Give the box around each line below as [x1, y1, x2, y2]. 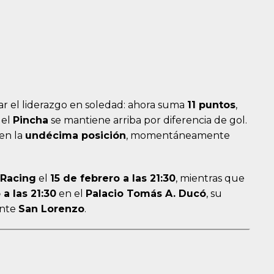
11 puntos [187, 99, 235, 111]
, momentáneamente [126, 130, 230, 142]
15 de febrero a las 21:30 [50, 172, 176, 185]
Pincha [13, 114, 48, 127]
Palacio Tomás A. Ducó [86, 188, 206, 200]
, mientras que [176, 172, 245, 185]
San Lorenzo [18, 203, 84, 215]
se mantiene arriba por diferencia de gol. [48, 114, 247, 127]
